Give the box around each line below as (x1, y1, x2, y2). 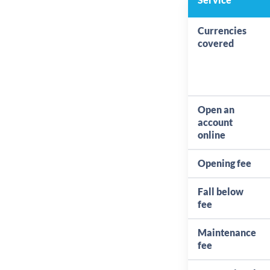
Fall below (198, 186, 243, 197)
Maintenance (198, 227, 256, 238)
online (198, 129, 225, 140)
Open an (198, 104, 234, 115)
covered (198, 37, 234, 49)
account (198, 116, 233, 128)
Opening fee (198, 157, 251, 169)
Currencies (198, 25, 246, 36)
